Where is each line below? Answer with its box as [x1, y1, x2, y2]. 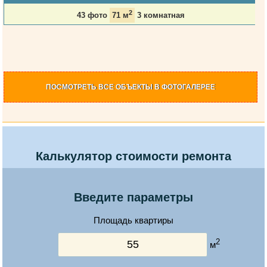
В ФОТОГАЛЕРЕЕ [153, 83, 216, 92]
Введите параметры [73, 191, 193, 204]
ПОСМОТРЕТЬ [46, 83, 99, 92]
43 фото [77, 11, 108, 20]
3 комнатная [137, 11, 185, 20]
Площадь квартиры [93, 215, 173, 226]
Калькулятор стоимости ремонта [35, 150, 231, 163]
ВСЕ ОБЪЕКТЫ [98, 83, 153, 92]
